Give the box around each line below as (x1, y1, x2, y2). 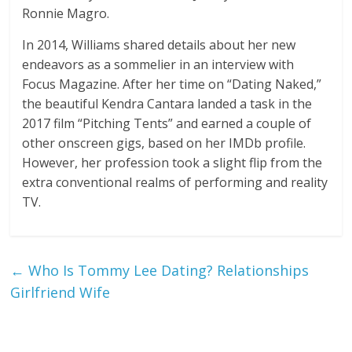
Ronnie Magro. (22, 5, 110, 23)
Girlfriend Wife (10, 283, 111, 302)
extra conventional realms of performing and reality (22, 174, 328, 192)
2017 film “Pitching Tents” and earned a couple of (22, 115, 312, 133)
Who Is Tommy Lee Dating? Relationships (24, 261, 310, 280)
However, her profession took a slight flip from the (22, 154, 323, 172)
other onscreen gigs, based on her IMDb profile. (22, 134, 306, 152)
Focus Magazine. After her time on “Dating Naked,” (22, 75, 322, 93)
